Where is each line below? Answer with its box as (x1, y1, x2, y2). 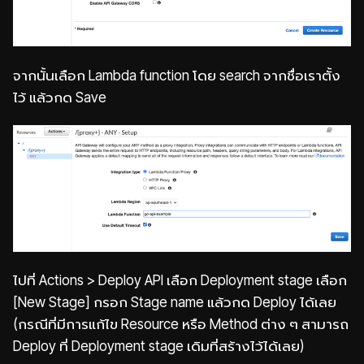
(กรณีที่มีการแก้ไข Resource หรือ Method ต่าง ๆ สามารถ (13, 315, 349, 333)
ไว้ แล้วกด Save (13, 88, 106, 106)
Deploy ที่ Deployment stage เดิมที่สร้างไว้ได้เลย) (13, 337, 305, 355)
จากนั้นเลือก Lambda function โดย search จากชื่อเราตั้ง (13, 66, 340, 84)
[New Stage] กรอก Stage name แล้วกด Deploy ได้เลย (13, 293, 336, 311)
